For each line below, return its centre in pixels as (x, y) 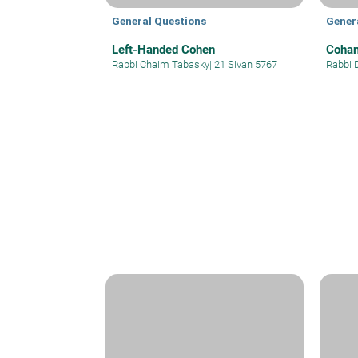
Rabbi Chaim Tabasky (161, 64)
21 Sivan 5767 (245, 64)
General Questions (159, 20)
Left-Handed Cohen (163, 49)
